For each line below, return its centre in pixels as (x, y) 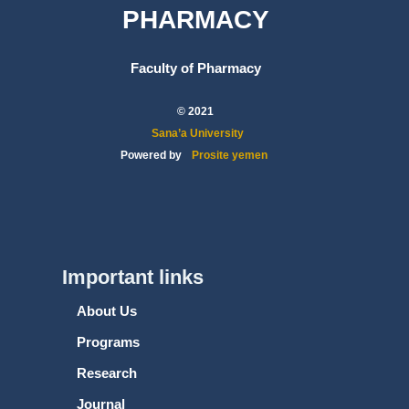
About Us (107, 311)
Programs (108, 342)
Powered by (152, 155)
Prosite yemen (230, 155)
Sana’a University (198, 133)
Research (107, 373)
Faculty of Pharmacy (195, 68)
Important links (133, 277)
